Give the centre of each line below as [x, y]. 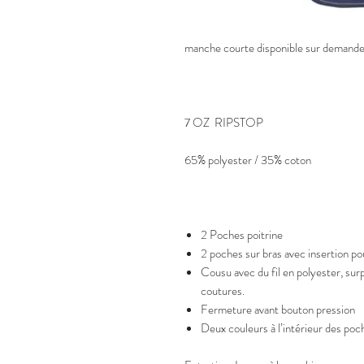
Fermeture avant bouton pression [278, 310]
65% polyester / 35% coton [248, 160]
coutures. [223, 291]
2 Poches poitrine [242, 235]
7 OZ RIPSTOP [224, 123]
